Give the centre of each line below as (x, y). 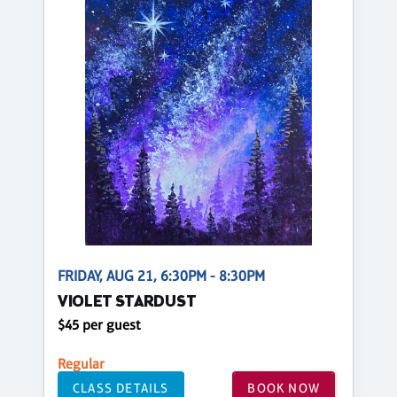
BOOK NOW (284, 387)
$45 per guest (99, 325)
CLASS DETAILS (121, 387)
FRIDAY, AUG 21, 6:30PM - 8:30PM (161, 276)
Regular (81, 364)
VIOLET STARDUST (127, 303)
